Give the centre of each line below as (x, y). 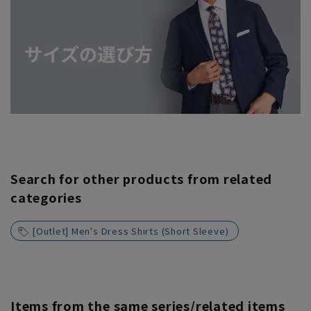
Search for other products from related (142, 179)
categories (46, 197)
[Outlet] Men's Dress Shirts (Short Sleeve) (131, 231)
